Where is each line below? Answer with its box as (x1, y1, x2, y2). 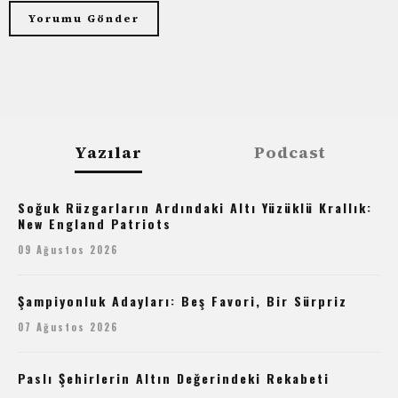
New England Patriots (18, 213, 171, 233)
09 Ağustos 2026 (18, 242, 118, 257)
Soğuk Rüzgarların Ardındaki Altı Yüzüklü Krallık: (18, 197, 372, 217)
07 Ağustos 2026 (18, 319, 118, 334)
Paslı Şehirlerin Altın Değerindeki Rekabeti (18, 368, 330, 387)
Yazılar (75, 140, 142, 163)
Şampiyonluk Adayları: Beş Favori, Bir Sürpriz (18, 291, 347, 310)
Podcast (253, 140, 326, 163)
